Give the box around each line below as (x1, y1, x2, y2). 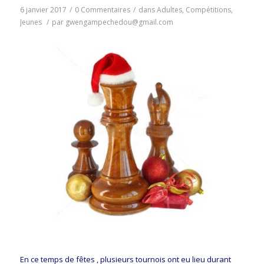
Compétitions (185, 4, 231, 15)
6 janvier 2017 (19, 4, 67, 15)
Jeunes (19, 16, 42, 27)
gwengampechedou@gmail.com (65, 16, 173, 27)
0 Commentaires (74, 4, 130, 15)
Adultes (156, 4, 182, 15)
